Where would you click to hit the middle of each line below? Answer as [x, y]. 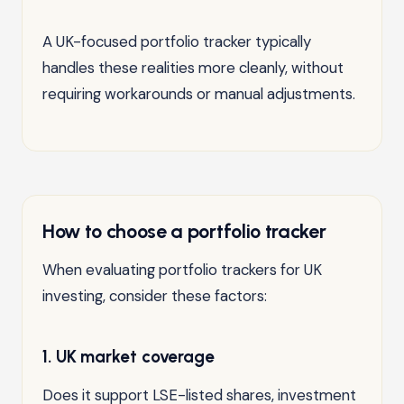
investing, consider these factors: [155, 295]
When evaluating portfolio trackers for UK [182, 269]
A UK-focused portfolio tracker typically [177, 41]
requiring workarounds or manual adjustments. [199, 93]
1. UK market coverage [129, 356]
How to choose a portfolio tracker [184, 230]
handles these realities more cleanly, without [193, 67]
